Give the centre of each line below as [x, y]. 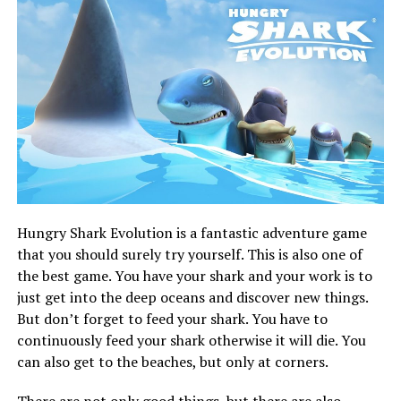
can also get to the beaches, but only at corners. [172, 362]
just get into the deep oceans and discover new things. [192, 298]
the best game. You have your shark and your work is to [194, 276]
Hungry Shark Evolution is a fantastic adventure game [192, 233]
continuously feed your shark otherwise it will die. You [191, 341]
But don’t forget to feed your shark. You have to [172, 319]
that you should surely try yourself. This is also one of [189, 255]
